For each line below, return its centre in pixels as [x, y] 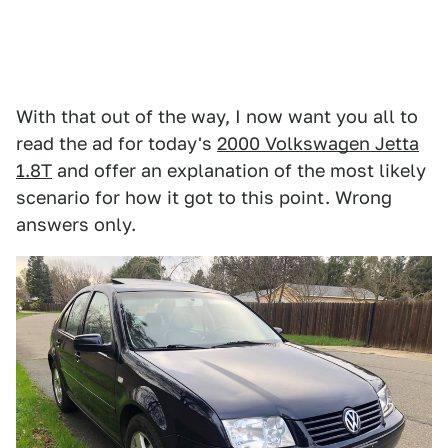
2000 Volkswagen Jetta [318, 144]
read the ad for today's [116, 144]
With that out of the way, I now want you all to [217, 117]
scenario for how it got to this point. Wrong [204, 198]
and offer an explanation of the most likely [239, 171]
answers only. [76, 225]
